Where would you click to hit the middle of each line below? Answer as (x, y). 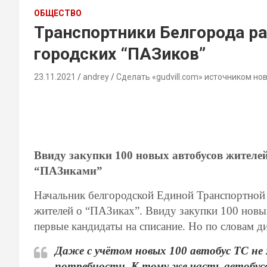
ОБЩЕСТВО (58, 13)
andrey (96, 77)
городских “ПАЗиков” (120, 54)
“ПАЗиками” (68, 170)
